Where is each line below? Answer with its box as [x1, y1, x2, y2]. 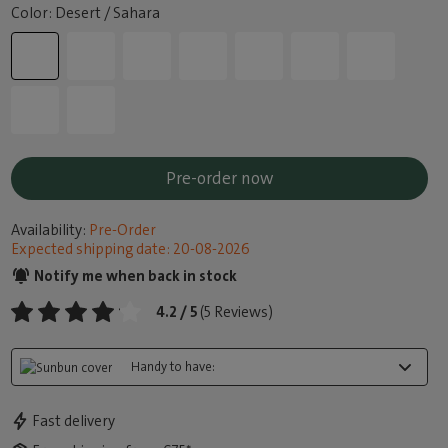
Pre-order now [166, 167, 273, 189]
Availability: [11, 220, 87, 240]
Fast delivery [32, 411, 116, 432]
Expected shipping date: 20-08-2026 [11, 239, 251, 259]
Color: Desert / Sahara [11, 3, 161, 23]
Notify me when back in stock [31, 266, 238, 286]
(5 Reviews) [200, 302, 274, 322]
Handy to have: [131, 358, 216, 375]
